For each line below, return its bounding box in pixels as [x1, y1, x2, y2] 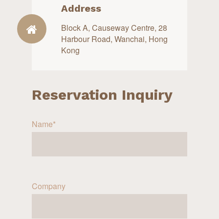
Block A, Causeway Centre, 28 [61, 22, 167, 33]
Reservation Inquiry [32, 86, 173, 103]
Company [32, 180, 66, 192]
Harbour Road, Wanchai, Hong [61, 33, 168, 44]
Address [61, 2, 101, 14]
